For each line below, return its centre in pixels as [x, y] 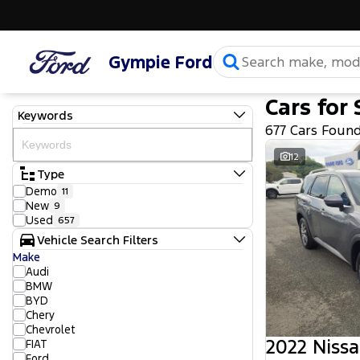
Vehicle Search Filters [98, 239]
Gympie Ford [161, 62]
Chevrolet [51, 329]
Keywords [45, 115]
